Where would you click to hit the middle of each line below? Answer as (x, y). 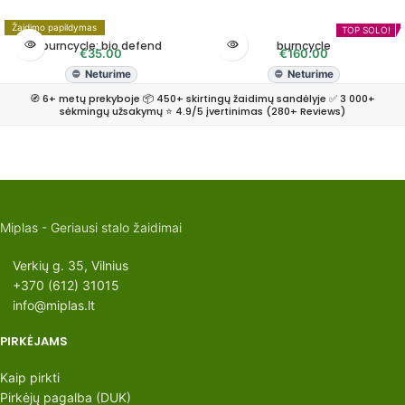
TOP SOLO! (366, 30)
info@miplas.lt (54, 305)
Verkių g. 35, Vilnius (71, 265)
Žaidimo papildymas (55, 28)
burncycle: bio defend (101, 45)
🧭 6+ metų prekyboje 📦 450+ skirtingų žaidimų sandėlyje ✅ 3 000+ (202, 98)
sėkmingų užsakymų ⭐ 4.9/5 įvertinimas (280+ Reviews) (202, 111)
